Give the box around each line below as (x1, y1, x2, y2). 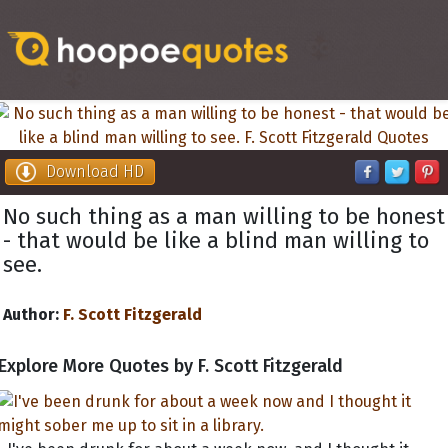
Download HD (46, 162, 144, 181)
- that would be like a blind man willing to (3, 227, 429, 254)
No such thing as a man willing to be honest (3, 203, 445, 230)
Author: (3, 305, 59, 324)
